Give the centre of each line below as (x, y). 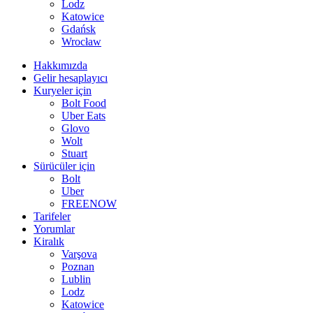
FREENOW (89, 204)
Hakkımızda (60, 66)
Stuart (74, 154)
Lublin (76, 279)
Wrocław (81, 42)
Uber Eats (83, 116)
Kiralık (49, 242)
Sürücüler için (64, 166)
